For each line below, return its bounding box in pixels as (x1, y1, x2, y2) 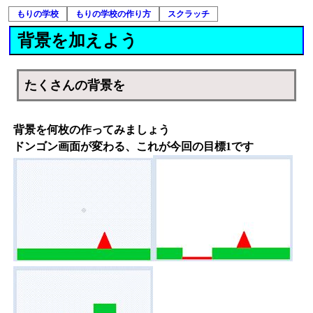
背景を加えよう (17, 31, 138, 50)
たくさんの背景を (24, 78, 126, 93)
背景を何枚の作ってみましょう (13, 124, 170, 136)
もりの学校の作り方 (75, 9, 151, 19)
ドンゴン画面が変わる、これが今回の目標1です (13, 140, 254, 153)
